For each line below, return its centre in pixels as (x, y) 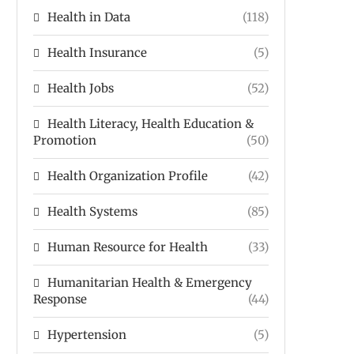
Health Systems (92, 211)
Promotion (65, 140)
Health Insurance (97, 53)
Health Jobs (81, 88)
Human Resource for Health (128, 247)
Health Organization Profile (128, 176)
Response (60, 299)
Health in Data (89, 17)
